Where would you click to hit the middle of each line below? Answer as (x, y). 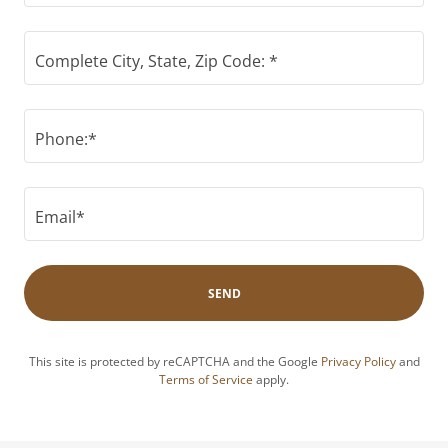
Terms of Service (206, 379)
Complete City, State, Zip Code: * (156, 60)
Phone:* (66, 138)
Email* (60, 216)
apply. (271, 379)
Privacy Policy (358, 361)
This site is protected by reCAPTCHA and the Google (174, 361)
